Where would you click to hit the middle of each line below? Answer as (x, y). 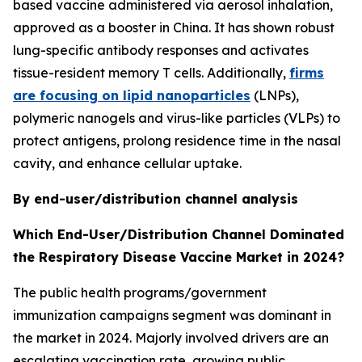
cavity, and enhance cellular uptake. (127, 163)
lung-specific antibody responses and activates (161, 50)
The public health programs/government (140, 292)
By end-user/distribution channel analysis (156, 198)
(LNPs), (275, 95)
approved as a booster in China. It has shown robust (174, 27)
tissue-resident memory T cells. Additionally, (151, 72)
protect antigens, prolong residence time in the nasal (177, 140)
